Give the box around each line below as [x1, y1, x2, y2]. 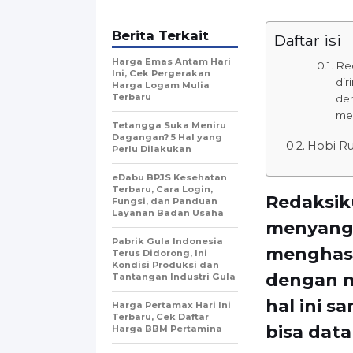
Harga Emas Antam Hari [112, 55, 231, 67]
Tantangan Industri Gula [112, 270, 236, 282]
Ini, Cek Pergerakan [112, 67, 210, 79]
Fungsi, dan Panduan [112, 195, 217, 206]
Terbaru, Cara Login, [112, 183, 213, 195]
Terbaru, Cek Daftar [112, 310, 209, 322]
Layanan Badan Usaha [112, 206, 224, 218]
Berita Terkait [112, 27, 209, 43]
